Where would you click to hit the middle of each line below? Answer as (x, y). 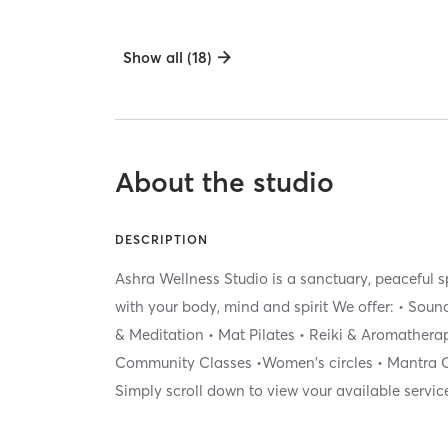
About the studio (225, 182)
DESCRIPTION (162, 240)
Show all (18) (168, 57)
